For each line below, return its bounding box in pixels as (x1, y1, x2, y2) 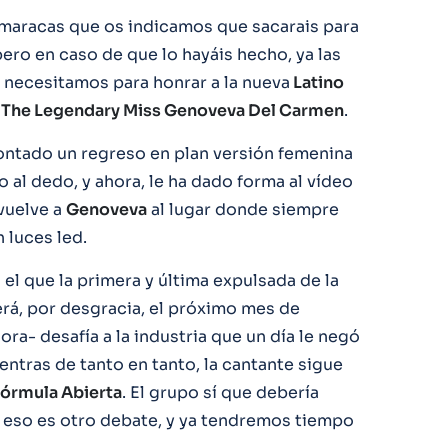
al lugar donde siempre (147, 198, 339, 220)
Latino (290, 71, 344, 93)
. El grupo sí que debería (122, 381, 319, 403)
